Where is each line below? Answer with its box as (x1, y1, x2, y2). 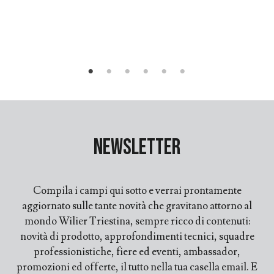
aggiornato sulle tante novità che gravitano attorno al (22, 199, 252, 213)
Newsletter (94, 135, 180, 161)
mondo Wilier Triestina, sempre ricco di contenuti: (24, 215, 250, 229)
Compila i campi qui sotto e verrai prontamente (32, 184, 242, 198)
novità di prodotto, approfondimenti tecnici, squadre (20, 230, 254, 244)
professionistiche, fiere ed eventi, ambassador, (34, 245, 240, 259)
